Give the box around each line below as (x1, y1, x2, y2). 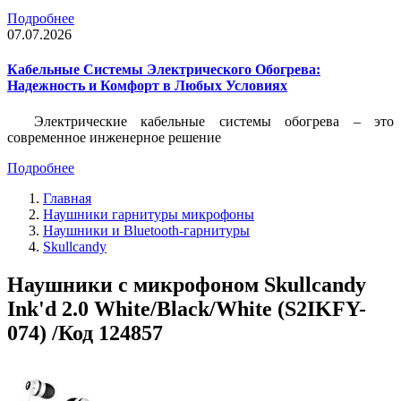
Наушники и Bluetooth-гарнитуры (43, 222, 250, 238)
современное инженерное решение (7, 129, 221, 145)
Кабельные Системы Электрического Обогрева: (7, 62, 320, 78)
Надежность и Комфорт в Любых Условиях (7, 78, 287, 94)
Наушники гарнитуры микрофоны (43, 206, 254, 222)
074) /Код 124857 (7, 320, 163, 345)
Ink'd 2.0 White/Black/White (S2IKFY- (7, 296, 366, 320)
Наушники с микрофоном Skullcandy (7, 272, 366, 296)
